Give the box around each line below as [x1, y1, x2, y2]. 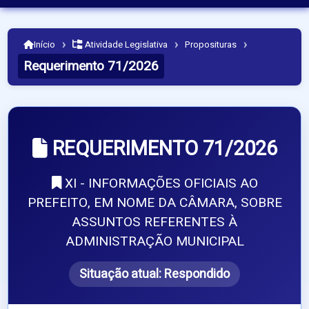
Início [34, 38, 56, 52]
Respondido [164, 265, 230, 284]
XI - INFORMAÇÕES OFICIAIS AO [61, 174, 258, 194]
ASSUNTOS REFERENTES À [72, 212, 237, 232]
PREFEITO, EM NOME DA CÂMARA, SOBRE [27, 193, 282, 213]
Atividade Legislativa [83, 38, 168, 52]
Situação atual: [79, 265, 164, 284]
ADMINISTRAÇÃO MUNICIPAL [65, 232, 244, 252]
